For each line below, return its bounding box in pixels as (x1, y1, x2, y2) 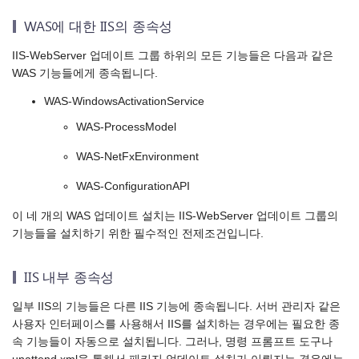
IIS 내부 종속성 (24, 268, 115, 286)
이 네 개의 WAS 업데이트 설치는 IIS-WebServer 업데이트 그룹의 (12, 210, 338, 223)
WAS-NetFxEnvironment (76, 151, 199, 163)
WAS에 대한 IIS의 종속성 (24, 17, 173, 35)
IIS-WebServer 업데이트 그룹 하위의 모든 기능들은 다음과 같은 (12, 49, 333, 62)
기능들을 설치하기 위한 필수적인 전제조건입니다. (12, 228, 264, 240)
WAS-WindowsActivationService (44, 95, 204, 108)
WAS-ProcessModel (76, 121, 176, 134)
